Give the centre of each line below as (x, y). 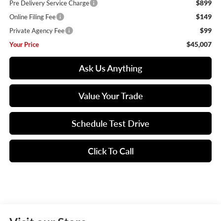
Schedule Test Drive (110, 124)
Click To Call (110, 151)
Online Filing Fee (32, 17)
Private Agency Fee (37, 31)
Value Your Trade (110, 96)
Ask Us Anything (110, 68)
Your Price (24, 45)
